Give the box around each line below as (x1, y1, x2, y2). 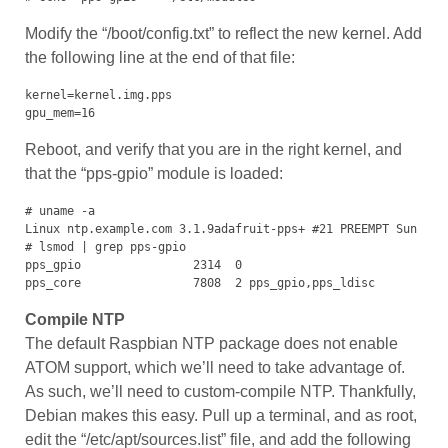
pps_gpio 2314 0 (25, 258, 249, 273)
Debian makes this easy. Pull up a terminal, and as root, (25, 407, 417, 425)
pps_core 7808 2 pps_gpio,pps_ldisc (25, 276, 375, 291)
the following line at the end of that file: (25, 49, 295, 67)
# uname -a (25, 204, 95, 219)
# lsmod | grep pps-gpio (25, 240, 186, 255)
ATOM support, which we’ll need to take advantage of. (25, 359, 405, 377)
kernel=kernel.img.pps (25, 88, 172, 103)
